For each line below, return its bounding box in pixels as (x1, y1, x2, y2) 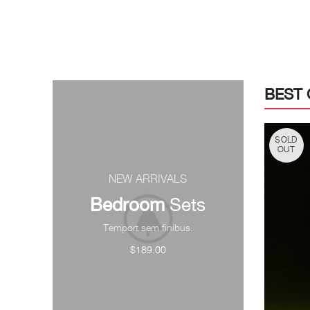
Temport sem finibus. (102, 224, 193, 234)
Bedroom (90, 194, 165, 216)
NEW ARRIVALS (109, 174, 188, 186)
